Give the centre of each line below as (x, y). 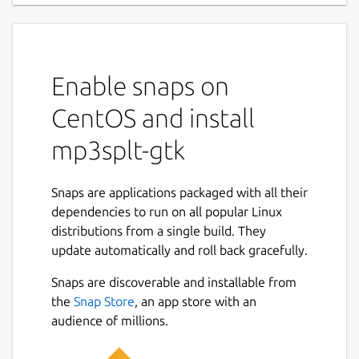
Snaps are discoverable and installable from (174, 282)
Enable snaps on (140, 85)
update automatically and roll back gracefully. (179, 250)
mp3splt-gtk (118, 149)
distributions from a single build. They (159, 231)
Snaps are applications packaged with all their (179, 193)
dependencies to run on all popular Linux (167, 212)
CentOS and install (153, 117)
